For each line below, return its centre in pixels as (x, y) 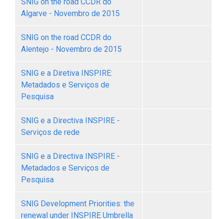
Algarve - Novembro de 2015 (70, 13)
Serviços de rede (50, 132)
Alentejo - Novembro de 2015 (71, 49)
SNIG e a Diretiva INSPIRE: (67, 73)
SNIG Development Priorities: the (78, 204)
